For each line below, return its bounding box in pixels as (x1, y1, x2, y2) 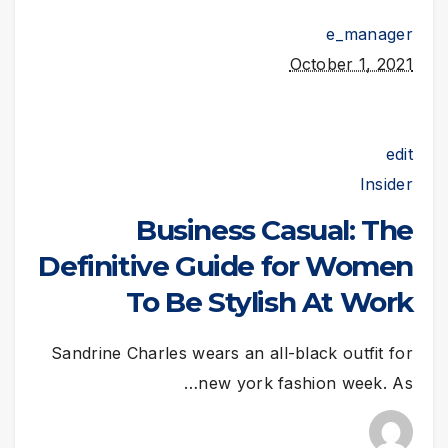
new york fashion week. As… (198, 372, 413, 393)
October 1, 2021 (289, 53, 413, 74)
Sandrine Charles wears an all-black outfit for (51, 342, 413, 363)
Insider (359, 173, 413, 194)
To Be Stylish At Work (126, 284, 413, 319)
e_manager (326, 23, 413, 44)
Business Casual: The (135, 212, 413, 247)
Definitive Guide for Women (38, 248, 413, 283)
